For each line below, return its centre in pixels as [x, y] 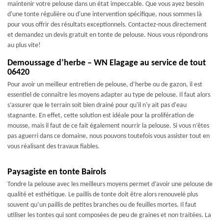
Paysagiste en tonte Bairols [57, 172]
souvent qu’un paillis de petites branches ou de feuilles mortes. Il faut [102, 205]
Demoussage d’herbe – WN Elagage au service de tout [107, 63]
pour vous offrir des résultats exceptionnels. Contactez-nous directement [107, 25]
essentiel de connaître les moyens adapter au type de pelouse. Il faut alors [109, 95]
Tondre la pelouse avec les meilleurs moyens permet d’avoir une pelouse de [110, 184]
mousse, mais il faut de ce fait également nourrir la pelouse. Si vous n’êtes [108, 126]
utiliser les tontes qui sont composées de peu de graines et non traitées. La [109, 215]
